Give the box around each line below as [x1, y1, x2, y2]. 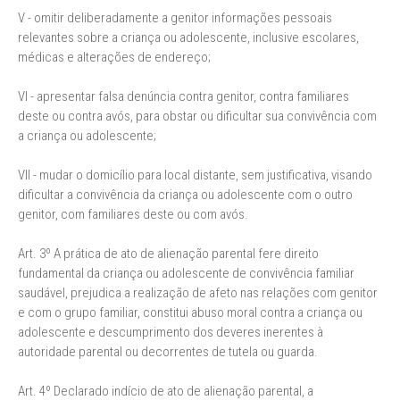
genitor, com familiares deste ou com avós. [18, 206, 248, 222]
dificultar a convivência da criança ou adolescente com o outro [18, 187, 353, 203]
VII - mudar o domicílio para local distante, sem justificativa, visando [18, 167, 372, 183]
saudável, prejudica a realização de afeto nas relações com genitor [18, 285, 378, 301]
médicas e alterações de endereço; [18, 49, 211, 65]
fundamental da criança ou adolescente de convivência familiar [18, 265, 354, 281]
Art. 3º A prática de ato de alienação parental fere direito [18, 246, 319, 262]
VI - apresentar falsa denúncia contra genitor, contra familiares [18, 88, 349, 104]
